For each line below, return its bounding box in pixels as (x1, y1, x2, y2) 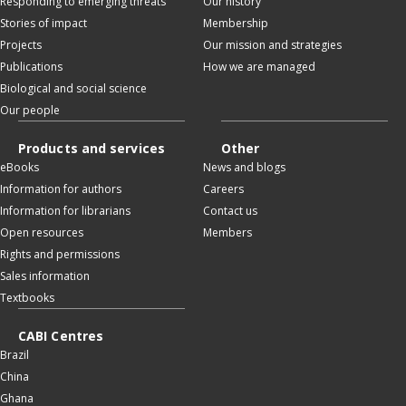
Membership (203, 14, 268, 31)
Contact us (203, 202, 257, 218)
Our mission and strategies (203, 36, 342, 53)
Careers (203, 180, 244, 197)
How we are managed (203, 58, 315, 74)
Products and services (18, 139, 165, 157)
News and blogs (203, 159, 285, 175)
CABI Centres (18, 326, 104, 344)
